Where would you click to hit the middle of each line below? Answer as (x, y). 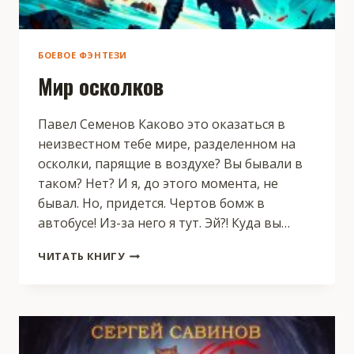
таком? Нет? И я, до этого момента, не (158, 184)
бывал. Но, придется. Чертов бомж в (151, 203)
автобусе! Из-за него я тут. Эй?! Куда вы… (164, 223)
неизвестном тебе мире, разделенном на (167, 144)
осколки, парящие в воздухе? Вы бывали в (170, 164)
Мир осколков (101, 87)
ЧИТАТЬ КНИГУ (81, 256)
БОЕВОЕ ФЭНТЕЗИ (83, 55)
